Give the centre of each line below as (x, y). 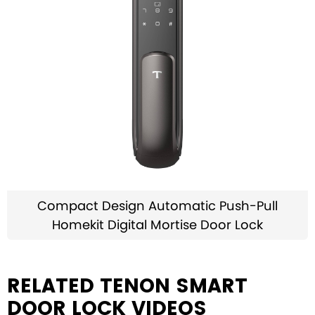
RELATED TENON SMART (127, 286)
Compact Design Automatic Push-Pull (157, 206)
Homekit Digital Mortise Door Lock (157, 225)
